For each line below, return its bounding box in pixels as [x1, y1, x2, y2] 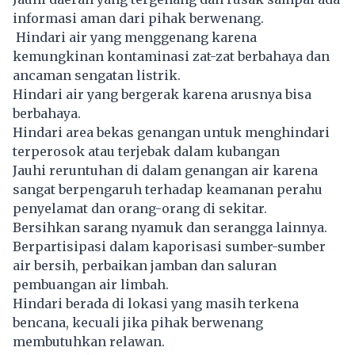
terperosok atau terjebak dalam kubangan [13, 143, 280, 160]
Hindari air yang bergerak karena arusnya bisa [13, 86, 311, 103]
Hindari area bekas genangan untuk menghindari [13, 124, 330, 141]
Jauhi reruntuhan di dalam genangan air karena [13, 162, 318, 179]
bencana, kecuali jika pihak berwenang [13, 315, 263, 331]
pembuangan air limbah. [13, 277, 169, 293]
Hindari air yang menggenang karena [13, 29, 257, 46]
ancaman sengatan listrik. [13, 67, 181, 84]
